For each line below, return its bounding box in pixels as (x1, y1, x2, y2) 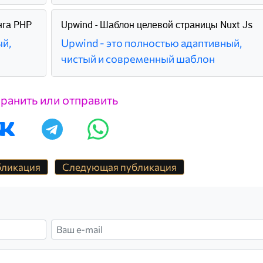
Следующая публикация (62, 160, 177, 173)
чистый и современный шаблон (60, 52, 215, 65)
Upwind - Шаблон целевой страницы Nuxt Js (60, 18, 252, 31)
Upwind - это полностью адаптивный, (60, 36, 242, 49)
